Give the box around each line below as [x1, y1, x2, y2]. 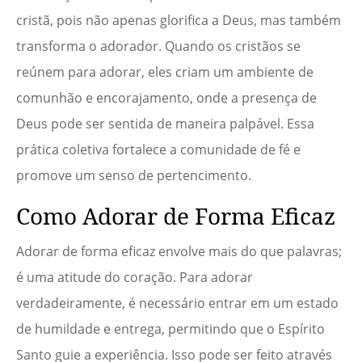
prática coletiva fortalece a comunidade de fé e [16, 141, 301, 159]
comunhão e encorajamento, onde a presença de [16, 89, 317, 107]
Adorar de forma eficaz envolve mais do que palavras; [16, 242, 342, 261]
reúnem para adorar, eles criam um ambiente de [16, 63, 314, 82]
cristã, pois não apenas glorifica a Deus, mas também [16, 11, 341, 30]
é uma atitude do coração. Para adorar [16, 268, 253, 287]
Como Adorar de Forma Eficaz [16, 200, 335, 232]
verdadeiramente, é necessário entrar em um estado [16, 294, 339, 313]
